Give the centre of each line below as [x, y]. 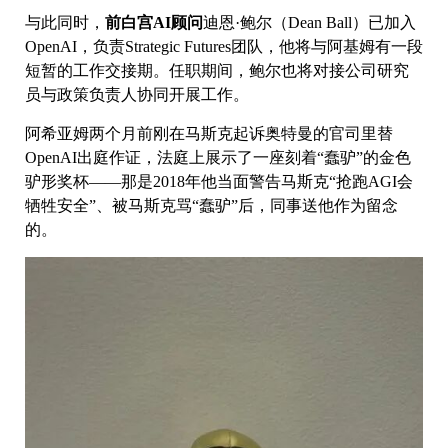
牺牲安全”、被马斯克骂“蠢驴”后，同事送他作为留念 [211, 206]
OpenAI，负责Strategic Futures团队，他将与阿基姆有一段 [224, 47]
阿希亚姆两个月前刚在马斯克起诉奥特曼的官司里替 [209, 134]
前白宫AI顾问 [154, 23]
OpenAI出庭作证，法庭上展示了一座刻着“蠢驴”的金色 [218, 158]
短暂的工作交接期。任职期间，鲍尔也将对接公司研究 [217, 71]
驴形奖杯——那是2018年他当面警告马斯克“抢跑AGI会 [219, 182]
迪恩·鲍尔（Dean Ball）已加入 [309, 23]
